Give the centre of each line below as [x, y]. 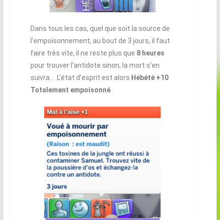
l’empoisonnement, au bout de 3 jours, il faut [100, 41]
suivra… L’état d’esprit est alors [81, 77]
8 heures [150, 53]
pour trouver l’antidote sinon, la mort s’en [95, 65]
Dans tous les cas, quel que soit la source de [100, 28]
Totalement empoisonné [70, 90]
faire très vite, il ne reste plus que [83, 53]
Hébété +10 [150, 77]
